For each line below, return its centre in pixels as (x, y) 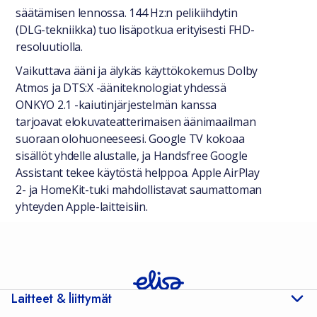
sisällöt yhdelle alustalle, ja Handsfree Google (132, 156)
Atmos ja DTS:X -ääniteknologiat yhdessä (121, 88)
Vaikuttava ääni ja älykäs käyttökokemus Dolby (137, 71)
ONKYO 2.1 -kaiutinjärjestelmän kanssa (116, 105)
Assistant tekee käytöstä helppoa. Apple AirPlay (138, 173)
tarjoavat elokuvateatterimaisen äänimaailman (136, 122)
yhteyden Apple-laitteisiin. (82, 207)
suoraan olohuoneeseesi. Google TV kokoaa (130, 139)
